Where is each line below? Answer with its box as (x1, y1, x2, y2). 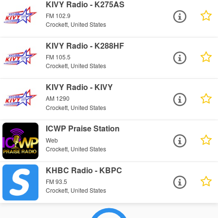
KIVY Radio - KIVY (46, 81, 113, 93)
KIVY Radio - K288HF (46, 40, 125, 52)
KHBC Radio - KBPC (46, 164, 123, 176)
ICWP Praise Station (46, 123, 120, 134)
